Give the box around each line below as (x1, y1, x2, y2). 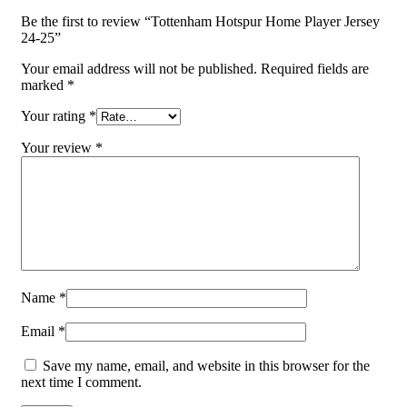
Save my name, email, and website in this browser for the (43, 358, 370, 374)
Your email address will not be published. (21, 61, 257, 77)
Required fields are (261, 61, 369, 77)
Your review (21, 140, 95, 156)
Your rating (21, 108, 89, 124)
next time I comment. (21, 374, 142, 391)
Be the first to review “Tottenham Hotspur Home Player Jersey (21, 14, 380, 30)
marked (21, 77, 67, 94)
